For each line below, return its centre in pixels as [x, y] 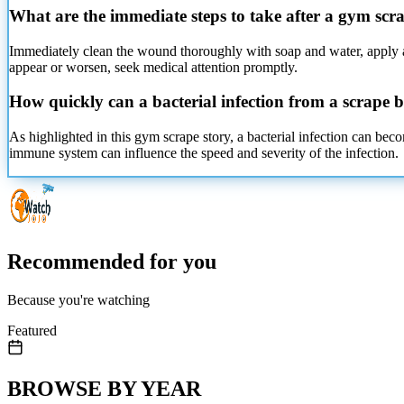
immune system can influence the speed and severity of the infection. [204, 153]
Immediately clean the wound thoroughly [126, 50]
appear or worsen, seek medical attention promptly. [153, 67]
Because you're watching [78, 299]
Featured [32, 330]
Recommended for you [112, 261]
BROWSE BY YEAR [104, 388]
